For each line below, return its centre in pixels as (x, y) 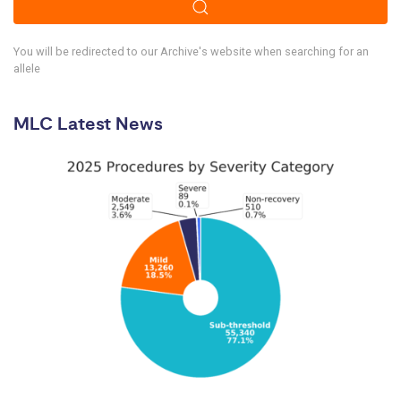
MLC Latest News (88, 124)
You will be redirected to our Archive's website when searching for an (191, 51)
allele (27, 68)
